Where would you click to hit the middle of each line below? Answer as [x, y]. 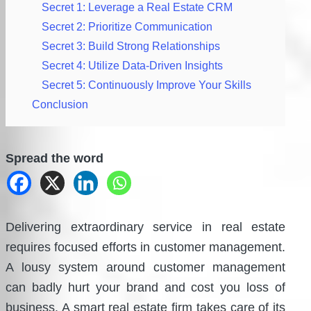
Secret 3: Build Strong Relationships [131, 47]
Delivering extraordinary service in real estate [146, 227]
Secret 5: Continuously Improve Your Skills [146, 85]
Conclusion [60, 105]
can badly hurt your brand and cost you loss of [146, 288]
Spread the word [54, 159]
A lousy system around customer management [146, 268]
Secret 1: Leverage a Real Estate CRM [137, 8]
